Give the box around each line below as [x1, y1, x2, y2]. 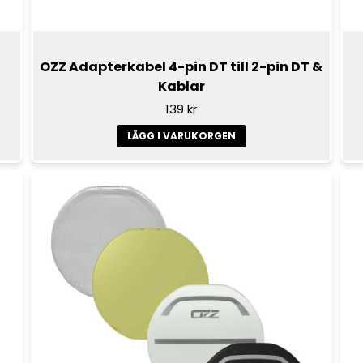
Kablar [157, 76, 205, 96]
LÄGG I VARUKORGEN [126, 128, 236, 143]
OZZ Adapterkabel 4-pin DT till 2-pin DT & [40, 57, 323, 76]
